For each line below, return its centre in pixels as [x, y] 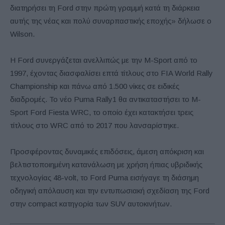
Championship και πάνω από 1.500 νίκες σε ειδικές [95, 86]
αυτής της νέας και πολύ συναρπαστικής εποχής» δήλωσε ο [111, 21]
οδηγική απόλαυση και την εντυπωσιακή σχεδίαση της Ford [110, 190]
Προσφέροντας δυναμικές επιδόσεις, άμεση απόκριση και [107, 151]
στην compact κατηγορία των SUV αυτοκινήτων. [91, 203]
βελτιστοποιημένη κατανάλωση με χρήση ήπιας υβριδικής [106, 164]
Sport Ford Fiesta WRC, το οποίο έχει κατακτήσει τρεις [102, 112]
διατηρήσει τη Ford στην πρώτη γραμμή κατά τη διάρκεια [105, 8]
